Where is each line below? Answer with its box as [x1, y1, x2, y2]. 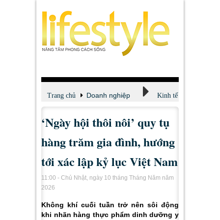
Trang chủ [47, 92, 76, 99]
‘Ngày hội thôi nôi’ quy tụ [41, 113, 169, 131]
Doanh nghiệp [86, 91, 130, 99]
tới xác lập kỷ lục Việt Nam [41, 153, 178, 170]
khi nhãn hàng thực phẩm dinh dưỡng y [41, 211, 179, 219]
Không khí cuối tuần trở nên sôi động [41, 201, 179, 209]
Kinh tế [157, 92, 178, 99]
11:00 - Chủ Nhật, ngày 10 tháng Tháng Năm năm [41, 174, 174, 181]
